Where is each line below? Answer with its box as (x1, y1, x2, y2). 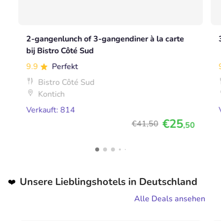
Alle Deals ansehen (134, 193, 205, 204)
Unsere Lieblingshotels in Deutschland (20, 175, 197, 188)
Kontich (38, 88, 65, 100)
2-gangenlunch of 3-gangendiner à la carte (26, 33, 184, 44)
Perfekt (52, 61, 78, 72)
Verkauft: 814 (26, 104, 75, 115)
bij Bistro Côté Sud (26, 45, 94, 56)
